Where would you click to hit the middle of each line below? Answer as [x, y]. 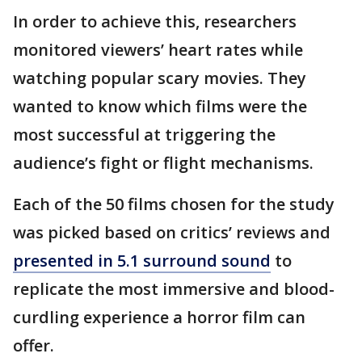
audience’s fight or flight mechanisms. [165, 163]
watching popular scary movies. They [160, 78]
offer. [36, 345]
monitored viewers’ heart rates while [158, 50]
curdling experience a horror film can [159, 317]
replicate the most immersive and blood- [174, 289]
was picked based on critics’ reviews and [172, 232]
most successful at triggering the [144, 135]
